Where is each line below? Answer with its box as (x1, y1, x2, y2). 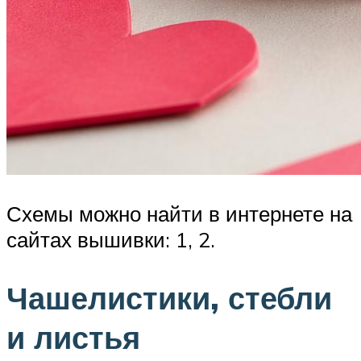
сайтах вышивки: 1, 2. (6, 226, 215, 252)
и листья (6, 317, 140, 357)
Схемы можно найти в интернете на (6, 200, 352, 226)
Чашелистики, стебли (6, 277, 332, 317)
